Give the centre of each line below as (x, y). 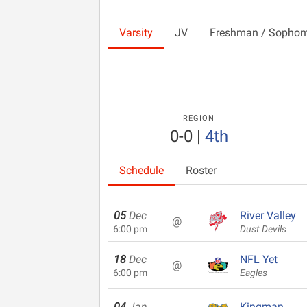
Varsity (136, 33)
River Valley (268, 216)
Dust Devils (263, 229)
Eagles (254, 273)
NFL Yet (259, 259)
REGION (199, 118)
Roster (201, 170)
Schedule (142, 170)
